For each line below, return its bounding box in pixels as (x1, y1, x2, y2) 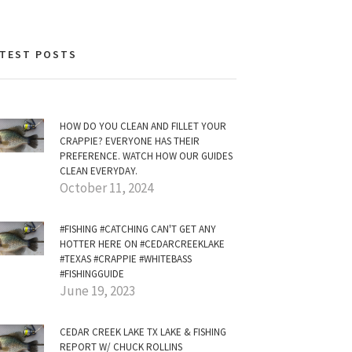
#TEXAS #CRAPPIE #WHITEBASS (60, 252, 192, 266)
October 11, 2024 (60, 179, 153, 196)
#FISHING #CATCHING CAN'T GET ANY (60, 222, 216, 236)
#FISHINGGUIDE (60, 267, 124, 280)
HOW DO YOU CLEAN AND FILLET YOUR (60, 119, 226, 133)
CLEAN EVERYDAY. (60, 164, 137, 178)
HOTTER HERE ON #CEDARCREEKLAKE (60, 237, 225, 251)
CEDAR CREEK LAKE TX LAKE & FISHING (60, 325, 226, 339)
